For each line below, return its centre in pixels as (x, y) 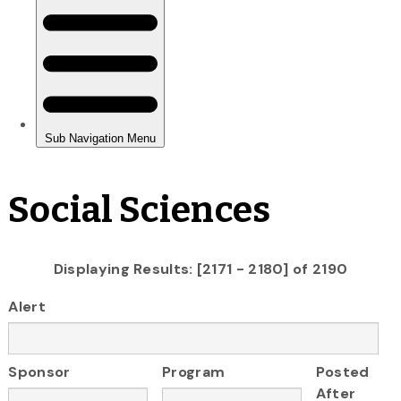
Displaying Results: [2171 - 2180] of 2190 (200, 269)
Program (194, 372)
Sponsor (39, 372)
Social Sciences (139, 210)
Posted (342, 372)
